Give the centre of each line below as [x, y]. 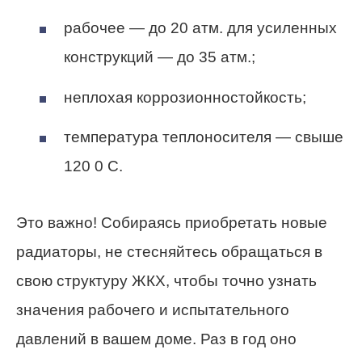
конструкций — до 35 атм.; [160, 57]
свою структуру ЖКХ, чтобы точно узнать [166, 281]
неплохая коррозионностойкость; [185, 97]
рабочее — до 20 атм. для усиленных [200, 28]
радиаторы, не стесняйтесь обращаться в [169, 252]
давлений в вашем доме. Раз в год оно [156, 339]
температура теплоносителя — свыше [204, 137]
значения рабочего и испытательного [153, 310]
